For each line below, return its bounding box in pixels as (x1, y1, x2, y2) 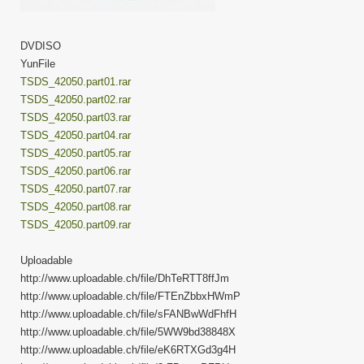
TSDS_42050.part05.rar (20, 146, 131, 159)
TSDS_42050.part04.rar (20, 128, 131, 141)
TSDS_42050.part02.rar (20, 93, 131, 106)
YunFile (20, 57, 55, 70)
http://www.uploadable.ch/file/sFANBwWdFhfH (20, 307, 236, 320)
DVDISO (20, 39, 61, 52)
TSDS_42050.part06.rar (20, 164, 131, 177)
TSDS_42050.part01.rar (20, 75, 131, 88)
